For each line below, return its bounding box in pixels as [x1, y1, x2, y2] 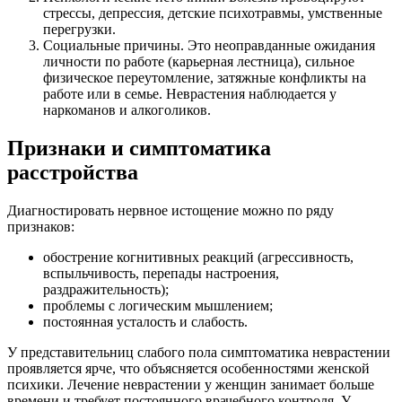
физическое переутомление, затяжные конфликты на [43, 70, 366, 86]
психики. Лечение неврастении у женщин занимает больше [7, 376, 374, 392]
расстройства [7, 161, 138, 185]
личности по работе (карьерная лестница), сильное [43, 54, 354, 70]
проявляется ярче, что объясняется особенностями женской [7, 360, 370, 376]
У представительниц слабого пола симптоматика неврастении [7, 344, 390, 360]
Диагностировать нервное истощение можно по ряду [7, 202, 334, 218]
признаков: [7, 218, 74, 234]
